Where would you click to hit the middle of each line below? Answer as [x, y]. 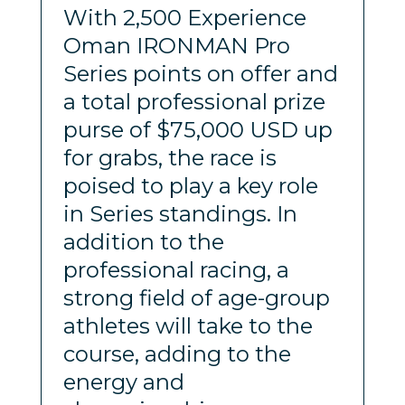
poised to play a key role [190, 185]
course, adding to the [177, 353]
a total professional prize [194, 101]
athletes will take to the [188, 325]
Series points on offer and [200, 73]
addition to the [143, 241]
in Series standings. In [180, 213]
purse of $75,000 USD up [198, 129]
